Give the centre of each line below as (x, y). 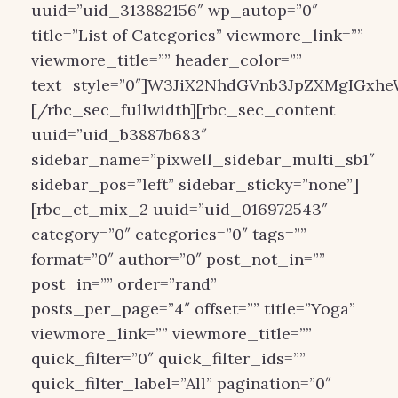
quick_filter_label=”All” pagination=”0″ (181, 383)
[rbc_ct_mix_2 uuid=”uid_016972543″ (179, 209)
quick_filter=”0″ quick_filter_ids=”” (168, 358)
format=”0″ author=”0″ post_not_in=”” (178, 259)
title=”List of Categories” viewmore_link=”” (197, 35)
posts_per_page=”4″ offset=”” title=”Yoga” (193, 309)
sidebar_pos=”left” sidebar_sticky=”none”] (195, 184)
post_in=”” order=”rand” (124, 284)
